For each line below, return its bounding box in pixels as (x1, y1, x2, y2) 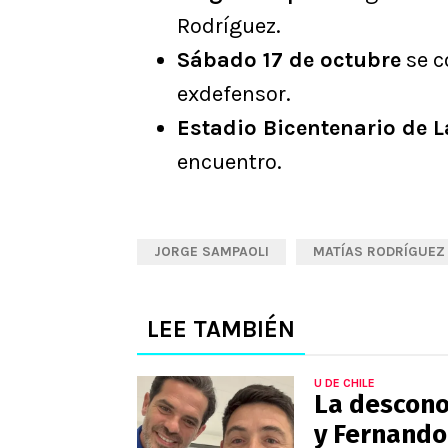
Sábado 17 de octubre (177, 46, 401, 73)
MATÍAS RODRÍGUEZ (313, 242, 445, 260)
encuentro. (177, 148, 282, 175)
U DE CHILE (314, 375, 375, 390)
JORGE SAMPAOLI (154, 242, 269, 260)
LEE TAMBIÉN (147, 314, 295, 343)
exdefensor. (177, 80, 291, 107)
